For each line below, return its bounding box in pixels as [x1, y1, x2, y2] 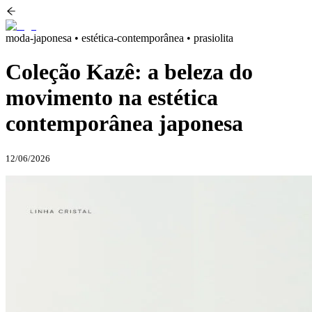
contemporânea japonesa [6, 111, 243, 136]
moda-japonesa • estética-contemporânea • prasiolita [6, 32, 233, 44]
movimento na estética [6, 85, 218, 111]
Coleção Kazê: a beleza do [6, 59, 253, 85]
